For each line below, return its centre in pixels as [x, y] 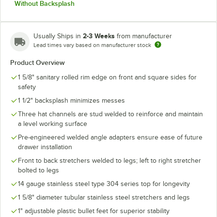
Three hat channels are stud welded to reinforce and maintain [110, 114]
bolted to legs [39, 170]
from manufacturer [144, 36]
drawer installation [45, 147]
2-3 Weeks [99, 36]
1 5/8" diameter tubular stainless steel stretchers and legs [104, 197]
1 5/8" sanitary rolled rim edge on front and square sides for [107, 77]
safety [27, 87]
